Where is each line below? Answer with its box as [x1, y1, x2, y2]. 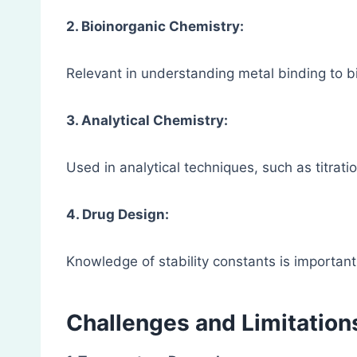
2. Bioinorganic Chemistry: [66, 18, 244, 35]
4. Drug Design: [66, 206, 169, 223]
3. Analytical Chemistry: [66, 112, 228, 129]
